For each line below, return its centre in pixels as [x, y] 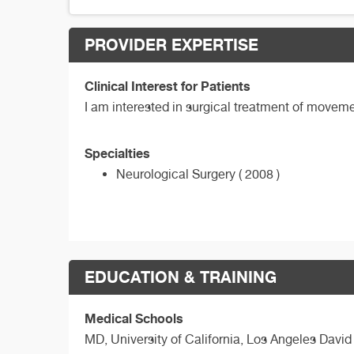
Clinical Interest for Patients [168, 86]
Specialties [117, 154]
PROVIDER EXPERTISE [171, 44]
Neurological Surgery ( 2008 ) [198, 175]
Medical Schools [134, 318]
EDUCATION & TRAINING [181, 277]
